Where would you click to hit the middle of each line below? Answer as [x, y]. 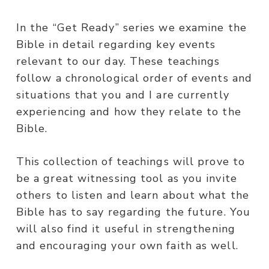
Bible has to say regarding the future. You [133, 212]
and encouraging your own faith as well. [127, 246]
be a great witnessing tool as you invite [126, 179]
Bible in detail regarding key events [116, 45]
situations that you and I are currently [122, 95]
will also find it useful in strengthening [125, 229]
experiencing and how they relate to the [128, 112]
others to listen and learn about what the [132, 195]
